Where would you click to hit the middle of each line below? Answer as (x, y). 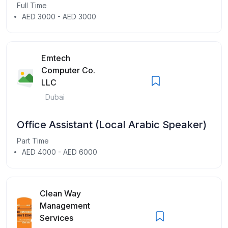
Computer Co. (68, 70)
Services (56, 218)
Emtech (56, 58)
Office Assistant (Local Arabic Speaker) (112, 124)
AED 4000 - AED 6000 (60, 152)
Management (65, 205)
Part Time (33, 140)
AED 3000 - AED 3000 (59, 16)
